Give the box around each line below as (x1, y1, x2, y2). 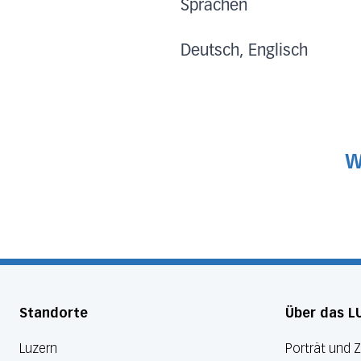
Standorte (19, 305, 88, 321)
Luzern (19, 341, 57, 356)
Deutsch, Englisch (180, 43, 308, 59)
